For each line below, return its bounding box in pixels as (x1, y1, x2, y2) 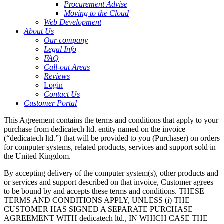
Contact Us (44, 90, 80, 98)
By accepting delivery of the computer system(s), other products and (4, 169, 218, 177)
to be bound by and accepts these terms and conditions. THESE (4, 187, 204, 195)
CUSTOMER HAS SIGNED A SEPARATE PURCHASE (4, 205, 193, 213)
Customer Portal (24, 99, 77, 107)
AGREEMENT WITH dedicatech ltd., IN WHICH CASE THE (4, 214, 208, 222)
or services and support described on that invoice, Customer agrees (4, 178, 213, 186)
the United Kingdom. (4, 152, 73, 160)
